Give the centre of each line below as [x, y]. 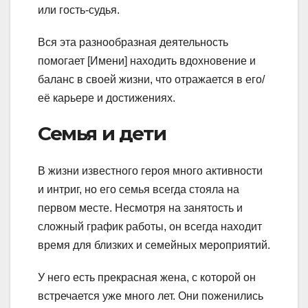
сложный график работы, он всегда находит [150, 226]
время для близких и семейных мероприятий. [154, 245]
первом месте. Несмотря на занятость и [140, 208]
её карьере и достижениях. [107, 98]
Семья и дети [102, 134]
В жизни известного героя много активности [150, 170]
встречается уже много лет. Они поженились [151, 296]
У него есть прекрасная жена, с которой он [147, 277]
